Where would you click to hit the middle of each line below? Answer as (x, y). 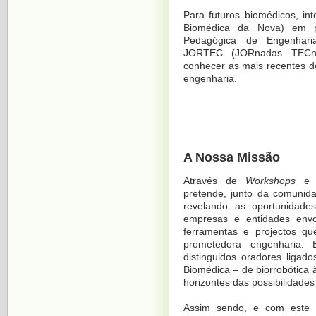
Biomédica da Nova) (234, 28)
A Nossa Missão (232, 158)
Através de (214, 181)
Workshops (275, 181)
